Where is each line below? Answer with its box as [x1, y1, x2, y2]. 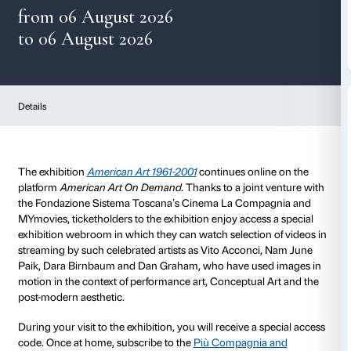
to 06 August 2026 [24, 154, 204, 184]
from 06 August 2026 [24, 124, 230, 155]
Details [24, 251, 61, 267]
